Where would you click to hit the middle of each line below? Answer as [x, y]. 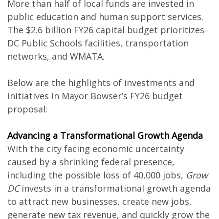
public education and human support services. [105, 17]
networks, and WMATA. [56, 56]
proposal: [29, 109]
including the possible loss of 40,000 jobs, [97, 175]
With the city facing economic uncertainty [96, 149]
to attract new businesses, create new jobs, [99, 201]
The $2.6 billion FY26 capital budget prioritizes [106, 30]
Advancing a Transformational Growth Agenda [105, 135]
